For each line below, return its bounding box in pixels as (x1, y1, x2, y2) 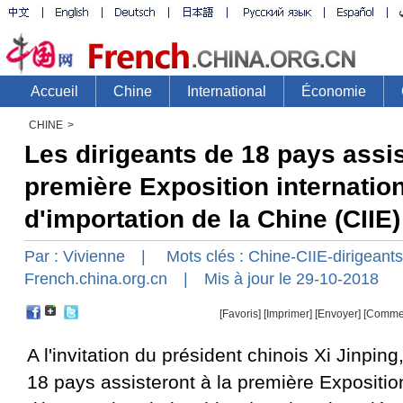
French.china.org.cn (24, 270, 167, 288)
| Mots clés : (125, 247, 248, 265)
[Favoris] (219, 308, 261, 320)
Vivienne (63, 247, 125, 265)
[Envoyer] (315, 308, 361, 320)
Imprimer (266, 308, 309, 320)
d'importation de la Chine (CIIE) (24, 205, 400, 233)
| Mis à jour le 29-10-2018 (167, 270, 379, 288)
